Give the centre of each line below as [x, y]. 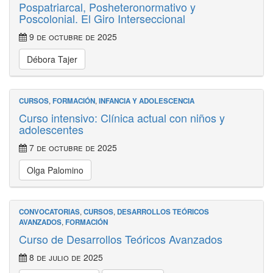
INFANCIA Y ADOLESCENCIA [147, 101]
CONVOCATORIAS [49, 212]
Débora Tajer [52, 59]
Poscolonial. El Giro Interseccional [102, 18]
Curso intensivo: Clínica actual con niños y [122, 118]
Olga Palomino [55, 170]
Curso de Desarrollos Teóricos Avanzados [121, 239]
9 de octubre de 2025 [72, 37]
